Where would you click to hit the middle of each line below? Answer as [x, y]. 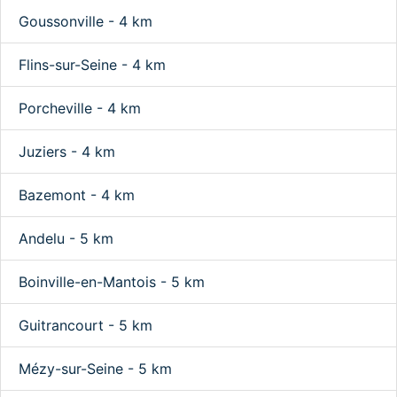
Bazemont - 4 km [77, 195]
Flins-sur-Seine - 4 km [92, 65]
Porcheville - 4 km [80, 108]
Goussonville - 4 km [86, 21]
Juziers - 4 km [67, 152]
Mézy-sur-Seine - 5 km [95, 369]
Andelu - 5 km [66, 238]
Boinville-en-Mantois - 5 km [112, 282]
